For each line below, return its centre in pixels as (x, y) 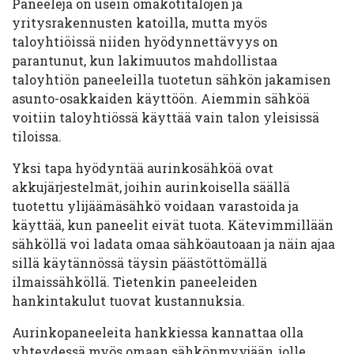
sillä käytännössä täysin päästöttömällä (139, 263)
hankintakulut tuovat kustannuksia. (128, 301)
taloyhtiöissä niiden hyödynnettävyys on (145, 41)
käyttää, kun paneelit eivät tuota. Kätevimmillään (173, 225)
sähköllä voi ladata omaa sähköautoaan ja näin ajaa (173, 244)
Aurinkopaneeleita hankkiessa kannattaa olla (158, 332)
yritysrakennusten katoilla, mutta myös (139, 23)
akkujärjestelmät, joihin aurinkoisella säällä (151, 187)
